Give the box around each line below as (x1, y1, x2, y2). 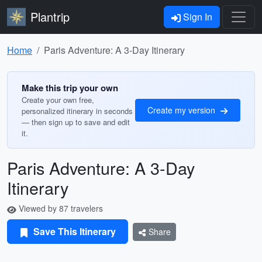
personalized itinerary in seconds (22, 105, 133, 116)
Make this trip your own (22, 81, 118, 94)
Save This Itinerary (31, 225, 116, 238)
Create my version (147, 104, 218, 116)
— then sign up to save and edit (22, 116, 130, 127)
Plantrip (30, 8, 70, 25)
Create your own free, (22, 94, 94, 105)
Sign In (181, 10, 212, 23)
